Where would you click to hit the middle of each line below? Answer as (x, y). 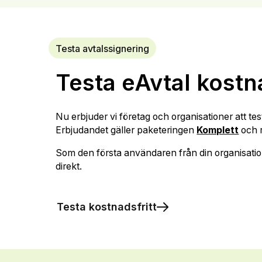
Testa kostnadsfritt (107, 207)
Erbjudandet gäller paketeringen (126, 130)
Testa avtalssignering (103, 48)
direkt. (69, 167)
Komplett (218, 130)
